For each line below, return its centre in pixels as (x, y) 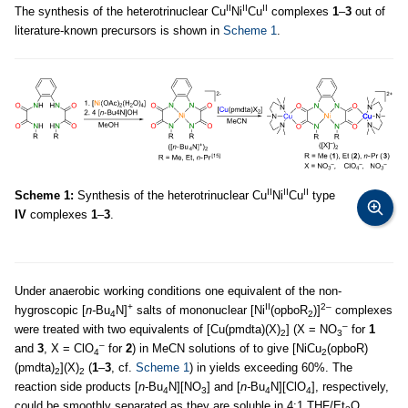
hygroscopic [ (50, 311)
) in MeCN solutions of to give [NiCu (227, 349)
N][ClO (288, 387)
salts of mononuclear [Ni (199, 311)
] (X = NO (311, 330)
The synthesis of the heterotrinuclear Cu (120, 12)
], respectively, (350, 387)
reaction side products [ (76, 387)
